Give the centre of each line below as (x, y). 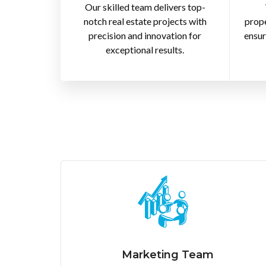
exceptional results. (145, 50)
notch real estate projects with (145, 21)
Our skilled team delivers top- (145, 7)
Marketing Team (167, 254)
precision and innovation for (145, 36)
